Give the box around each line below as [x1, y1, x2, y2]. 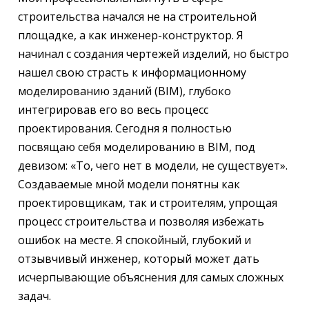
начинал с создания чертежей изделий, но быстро [17, 46, 289, 62]
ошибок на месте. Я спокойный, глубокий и [17, 232, 251, 248]
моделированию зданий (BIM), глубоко [17, 83, 231, 99]
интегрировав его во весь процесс [17, 102, 208, 118]
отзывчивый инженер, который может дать [17, 251, 259, 267]
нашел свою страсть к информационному [17, 65, 246, 81]
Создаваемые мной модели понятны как [17, 177, 240, 192]
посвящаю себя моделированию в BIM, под [17, 139, 255, 155]
